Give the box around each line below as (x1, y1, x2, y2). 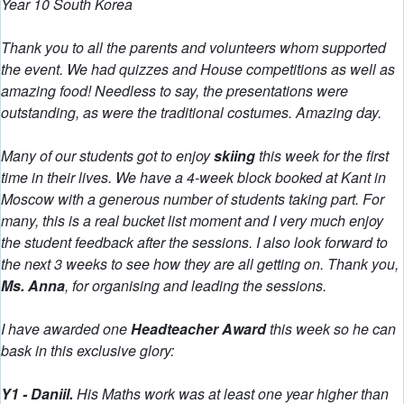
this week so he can (270, 318, 396, 339)
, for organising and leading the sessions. (65, 275, 330, 296)
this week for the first (259, 145, 389, 166)
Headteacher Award (131, 318, 270, 339)
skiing (214, 145, 259, 166)
